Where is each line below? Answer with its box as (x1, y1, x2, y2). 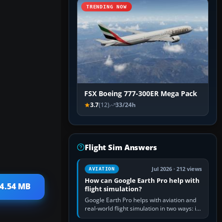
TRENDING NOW (86, 4, 127, 10)
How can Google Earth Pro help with (85, 176, 200, 185)
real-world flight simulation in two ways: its (85, 204, 201, 213)
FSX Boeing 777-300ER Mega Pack (84, 89, 197, 99)
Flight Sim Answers (85, 142, 157, 153)
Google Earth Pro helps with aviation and (85, 196, 196, 205)
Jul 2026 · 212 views (152, 166, 202, 173)
